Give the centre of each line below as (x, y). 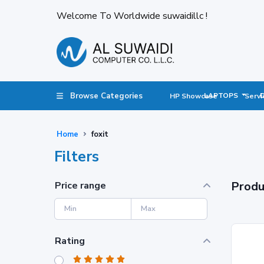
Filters (77, 156)
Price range (80, 185)
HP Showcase (194, 96)
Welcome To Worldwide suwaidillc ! (132, 16)
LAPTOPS (222, 95)
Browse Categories (107, 96)
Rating (70, 241)
